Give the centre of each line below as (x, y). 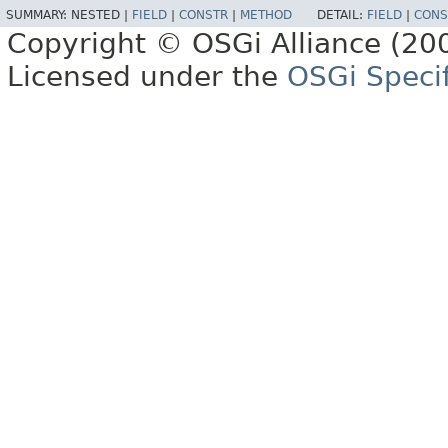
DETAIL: (342, 15)
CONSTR (203, 15)
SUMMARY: (38, 15)
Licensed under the (147, 77)
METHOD (266, 15)
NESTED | (101, 15)
